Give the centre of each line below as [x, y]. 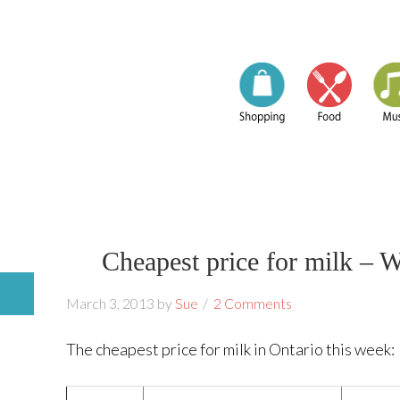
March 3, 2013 [110, 303]
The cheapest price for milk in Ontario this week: [230, 349]
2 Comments [253, 303]
